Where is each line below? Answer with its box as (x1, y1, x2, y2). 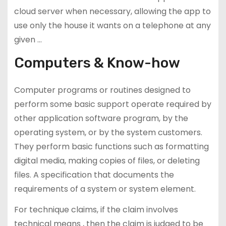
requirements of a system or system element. (14, 183, 196, 195)
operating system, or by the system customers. (14, 126, 202, 138)
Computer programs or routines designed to (14, 84, 191, 96)
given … (14, 34, 42, 46)
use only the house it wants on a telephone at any (14, 20, 211, 32)
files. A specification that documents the (14, 168, 174, 181)
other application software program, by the (14, 112, 188, 124)
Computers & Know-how (14, 54, 180, 71)
